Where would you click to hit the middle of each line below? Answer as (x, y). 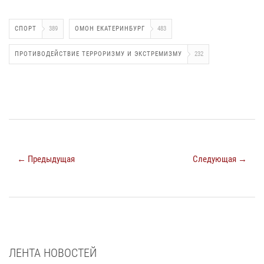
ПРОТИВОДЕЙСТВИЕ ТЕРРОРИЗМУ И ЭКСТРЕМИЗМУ (98, 54)
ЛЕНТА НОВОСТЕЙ (53, 253)
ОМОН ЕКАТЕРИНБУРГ (110, 29)
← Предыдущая (46, 159)
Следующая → (220, 159)
